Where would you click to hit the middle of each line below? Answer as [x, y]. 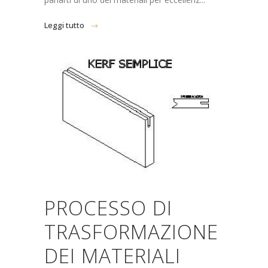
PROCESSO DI [108, 208]
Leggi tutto [64, 25]
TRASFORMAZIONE [131, 232]
